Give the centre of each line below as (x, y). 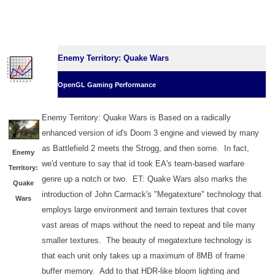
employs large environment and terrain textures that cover (144, 209)
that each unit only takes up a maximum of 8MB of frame (143, 255)
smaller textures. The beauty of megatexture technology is (147, 240)
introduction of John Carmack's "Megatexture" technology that (152, 194)
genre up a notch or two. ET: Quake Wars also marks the (144, 179)
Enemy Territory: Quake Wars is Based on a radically (136, 117)
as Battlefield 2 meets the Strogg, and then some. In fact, (145, 148)
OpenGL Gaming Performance (107, 84)
